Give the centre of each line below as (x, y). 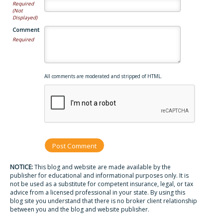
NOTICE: (21, 167)
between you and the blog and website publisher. (80, 209)
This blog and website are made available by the (102, 167)
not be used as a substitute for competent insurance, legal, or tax (102, 184)
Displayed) (25, 17)
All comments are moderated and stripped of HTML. (103, 76)
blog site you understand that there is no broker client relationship (104, 201)
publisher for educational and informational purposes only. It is (99, 175)
